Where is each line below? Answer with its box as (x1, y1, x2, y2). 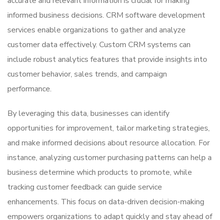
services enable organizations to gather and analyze (7, 25, 186, 36)
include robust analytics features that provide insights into (7, 54, 207, 65)
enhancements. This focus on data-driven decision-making (7, 196, 204, 208)
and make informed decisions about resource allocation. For (7, 137, 210, 149)
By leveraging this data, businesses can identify (7, 108, 169, 119)
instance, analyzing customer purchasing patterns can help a (7, 152, 212, 164)
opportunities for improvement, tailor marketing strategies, (7, 123, 210, 134)
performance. (7, 83, 52, 95)
